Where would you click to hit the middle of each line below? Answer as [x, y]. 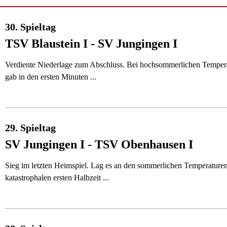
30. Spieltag [30, 27]
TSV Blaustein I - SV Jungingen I [91, 44]
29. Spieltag [30, 128]
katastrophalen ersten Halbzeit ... [57, 178]
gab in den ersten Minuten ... [51, 77]
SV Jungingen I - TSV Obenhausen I [99, 144]
